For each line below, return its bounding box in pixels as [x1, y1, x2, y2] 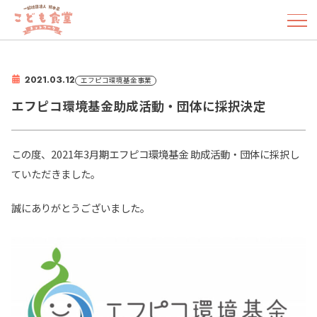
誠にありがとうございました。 [11, 200, 150, 215]
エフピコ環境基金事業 [80, 75, 151, 86]
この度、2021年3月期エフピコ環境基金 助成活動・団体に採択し [11, 146, 299, 162]
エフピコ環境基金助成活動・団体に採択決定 [11, 97, 266, 115]
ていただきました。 [11, 166, 100, 182]
